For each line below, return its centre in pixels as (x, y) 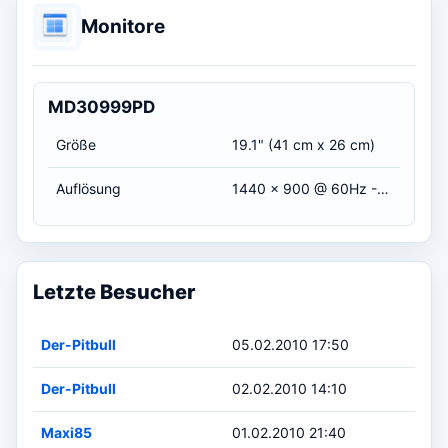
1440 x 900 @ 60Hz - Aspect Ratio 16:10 (383, 188)
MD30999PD (101, 106)
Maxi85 (66, 432)
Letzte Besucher (114, 291)
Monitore (123, 27)
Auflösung (88, 188)
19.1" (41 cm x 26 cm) (303, 144)
